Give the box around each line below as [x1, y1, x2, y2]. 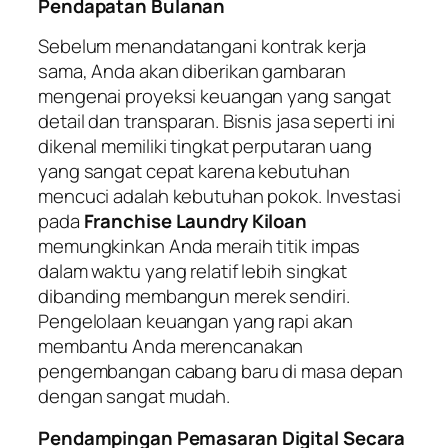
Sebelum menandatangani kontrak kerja [38, 33, 367, 60]
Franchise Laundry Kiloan [83, 208, 308, 235]
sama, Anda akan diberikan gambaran [38, 58, 346, 85]
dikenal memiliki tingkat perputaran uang [38, 133, 372, 160]
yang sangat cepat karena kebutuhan [38, 158, 350, 185]
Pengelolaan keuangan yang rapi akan [38, 308, 353, 335]
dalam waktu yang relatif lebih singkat [38, 258, 348, 285]
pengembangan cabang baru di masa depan [38, 358, 404, 385]
